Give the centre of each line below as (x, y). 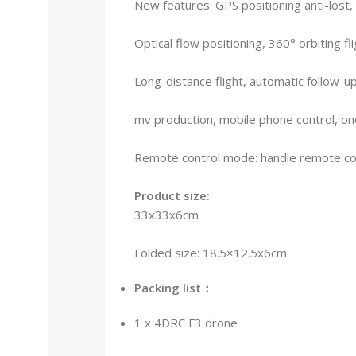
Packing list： (174, 287)
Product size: (172, 195)
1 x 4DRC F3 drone (186, 322)
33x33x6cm (166, 214)
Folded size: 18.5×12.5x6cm (211, 252)
